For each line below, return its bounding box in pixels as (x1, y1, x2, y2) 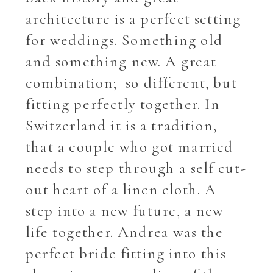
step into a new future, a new (26, 201, 224, 221)
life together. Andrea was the (26, 222, 224, 242)
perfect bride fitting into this (26, 244, 227, 263)
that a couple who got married (26, 137, 234, 157)
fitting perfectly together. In (26, 94, 220, 114)
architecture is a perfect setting (26, 9, 241, 29)
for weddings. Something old (26, 30, 224, 50)
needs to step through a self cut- (26, 158, 247, 178)
